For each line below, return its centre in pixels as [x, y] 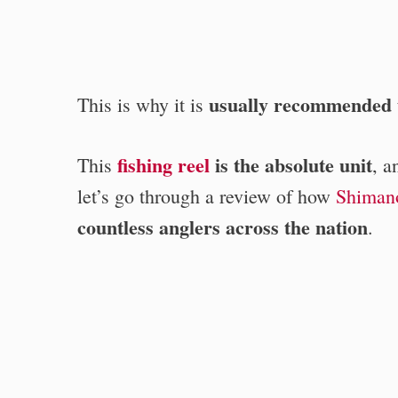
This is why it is [143, 104]
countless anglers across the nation [223, 227]
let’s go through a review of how [207, 195]
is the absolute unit [291, 164]
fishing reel [163, 164]
